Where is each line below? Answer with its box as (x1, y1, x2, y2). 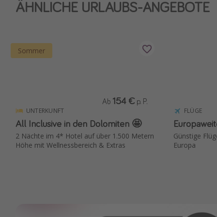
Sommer (18, 46, 45, 56)
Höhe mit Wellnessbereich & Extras (15, 140, 125, 150)
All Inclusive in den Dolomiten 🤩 (15, 117, 141, 130)
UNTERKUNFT (26, 107, 64, 115)
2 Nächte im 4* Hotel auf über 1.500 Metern (15, 131, 154, 141)
